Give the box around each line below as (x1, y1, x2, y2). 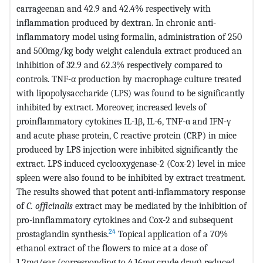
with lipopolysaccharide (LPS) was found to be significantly (16, 87, 245, 99)
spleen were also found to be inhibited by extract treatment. (16, 171, 245, 183)
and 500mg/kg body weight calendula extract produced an (16, 45, 242, 56)
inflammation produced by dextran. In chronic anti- (16, 16, 216, 28)
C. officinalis (26, 200, 75, 211)
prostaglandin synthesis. (16, 228, 109, 240)
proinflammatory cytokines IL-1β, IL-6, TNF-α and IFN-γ (16, 115, 231, 127)
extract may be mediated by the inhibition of (75, 200, 247, 211)
